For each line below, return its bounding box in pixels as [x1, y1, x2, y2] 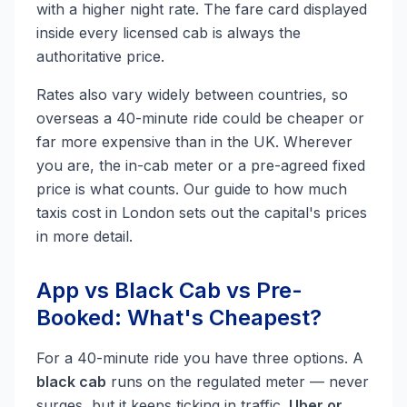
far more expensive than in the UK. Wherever [36, 133, 352, 151]
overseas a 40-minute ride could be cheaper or [36, 109, 364, 127]
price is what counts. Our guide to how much [36, 180, 347, 198]
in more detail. [36, 227, 133, 245]
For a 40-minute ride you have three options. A [36, 349, 363, 367]
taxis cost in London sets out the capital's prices [36, 203, 367, 222]
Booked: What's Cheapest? [36, 304, 322, 331]
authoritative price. [36, 47, 164, 65]
